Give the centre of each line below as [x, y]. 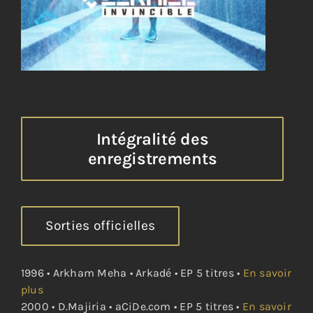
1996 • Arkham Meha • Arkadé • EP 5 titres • [130, 273]
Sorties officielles [100, 226]
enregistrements [152, 159]
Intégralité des [152, 139]
